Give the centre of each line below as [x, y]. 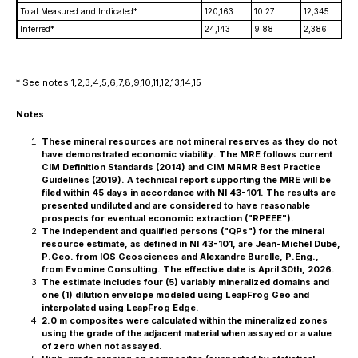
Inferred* [37, 29]
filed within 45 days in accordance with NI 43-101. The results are [189, 193]
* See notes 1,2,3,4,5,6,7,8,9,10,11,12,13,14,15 [109, 82]
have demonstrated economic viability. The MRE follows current [187, 154]
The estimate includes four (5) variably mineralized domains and [185, 282]
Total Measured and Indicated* [79, 11]
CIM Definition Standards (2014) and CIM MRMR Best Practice [181, 167]
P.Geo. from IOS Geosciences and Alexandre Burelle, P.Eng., [180, 257]
